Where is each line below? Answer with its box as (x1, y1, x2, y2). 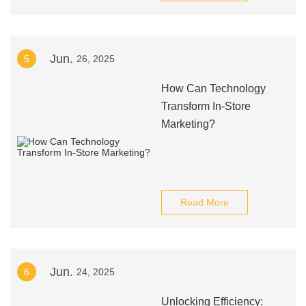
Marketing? (161, 118, 215, 130)
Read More (180, 197, 229, 208)
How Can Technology (161, 83, 266, 94)
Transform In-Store (161, 100, 251, 112)
